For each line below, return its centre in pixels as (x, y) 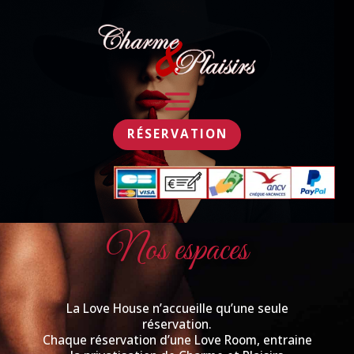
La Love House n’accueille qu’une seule (177, 309)
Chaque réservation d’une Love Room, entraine (177, 341)
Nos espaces (177, 252)
